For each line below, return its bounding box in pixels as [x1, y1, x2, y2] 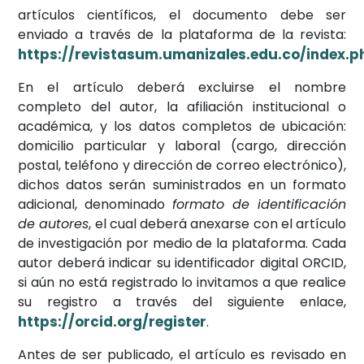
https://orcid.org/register [18, 311, 206, 331]
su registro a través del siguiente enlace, [18, 292, 346, 311]
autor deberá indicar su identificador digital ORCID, [18, 253, 346, 272]
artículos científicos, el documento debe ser [18, 5, 346, 24]
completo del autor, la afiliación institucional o [18, 97, 346, 116]
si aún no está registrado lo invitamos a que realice [18, 272, 346, 292]
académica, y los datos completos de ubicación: [18, 116, 346, 136]
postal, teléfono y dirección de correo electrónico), [18, 155, 346, 175]
